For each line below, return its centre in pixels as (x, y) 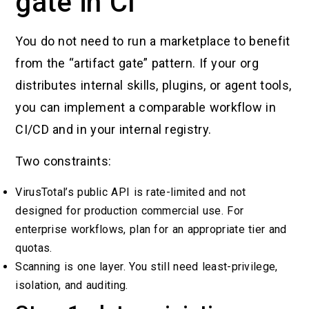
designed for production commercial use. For (130, 210)
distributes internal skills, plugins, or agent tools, (153, 86)
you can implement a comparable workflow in (146, 108)
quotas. (34, 248)
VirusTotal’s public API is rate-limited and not (131, 192)
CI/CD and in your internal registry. (113, 130)
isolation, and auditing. (72, 285)
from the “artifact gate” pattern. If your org (137, 63)
